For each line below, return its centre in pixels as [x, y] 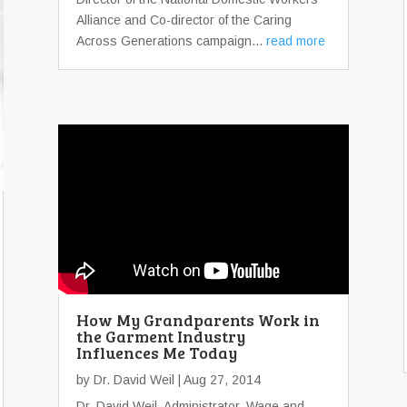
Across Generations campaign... [171, 41]
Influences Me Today [157, 352]
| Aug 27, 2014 [218, 379]
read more [296, 41]
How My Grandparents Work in [198, 319]
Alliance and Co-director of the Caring [184, 20]
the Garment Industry [161, 336]
